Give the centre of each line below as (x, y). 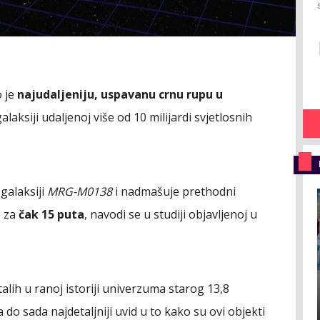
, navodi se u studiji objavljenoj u (171, 214)
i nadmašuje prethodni (174, 191)
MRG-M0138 (80, 191)
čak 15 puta (51, 214)
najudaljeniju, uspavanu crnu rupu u (120, 94)
